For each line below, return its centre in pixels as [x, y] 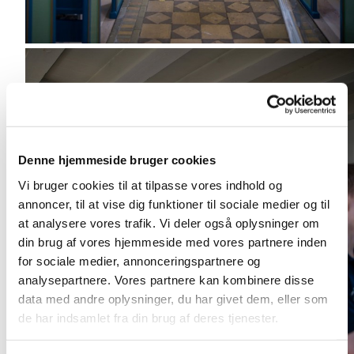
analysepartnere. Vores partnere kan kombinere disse [166, 280]
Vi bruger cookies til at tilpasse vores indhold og [150, 185]
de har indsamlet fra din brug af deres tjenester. [149, 318]
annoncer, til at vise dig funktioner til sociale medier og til [174, 204]
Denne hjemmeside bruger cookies [117, 160]
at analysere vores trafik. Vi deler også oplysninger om [169, 223]
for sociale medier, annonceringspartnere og [139, 261]
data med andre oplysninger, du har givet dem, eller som [173, 299]
